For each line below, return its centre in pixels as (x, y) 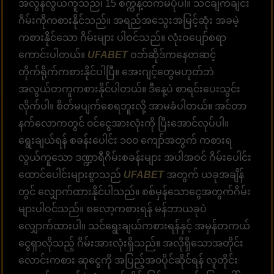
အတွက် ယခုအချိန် (204, 174)
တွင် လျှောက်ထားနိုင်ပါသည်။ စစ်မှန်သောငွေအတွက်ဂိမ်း (135, 191)
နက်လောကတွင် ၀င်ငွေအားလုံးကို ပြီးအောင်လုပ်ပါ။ (124, 123)
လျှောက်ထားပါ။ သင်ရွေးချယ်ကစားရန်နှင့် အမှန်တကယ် (134, 226)
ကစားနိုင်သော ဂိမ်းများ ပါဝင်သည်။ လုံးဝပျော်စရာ (122, 37)
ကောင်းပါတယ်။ (53, 54)
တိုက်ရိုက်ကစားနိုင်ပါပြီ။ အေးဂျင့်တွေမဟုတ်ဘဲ (116, 72)
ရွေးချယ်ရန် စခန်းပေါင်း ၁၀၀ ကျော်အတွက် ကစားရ (125, 140)
